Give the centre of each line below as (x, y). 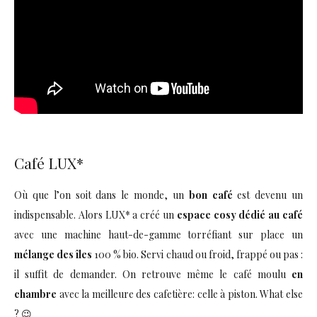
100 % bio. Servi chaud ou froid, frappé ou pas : (198, 255)
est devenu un (268, 195)
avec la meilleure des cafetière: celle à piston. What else (180, 294)
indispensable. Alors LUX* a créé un (96, 215)
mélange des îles (53, 255)
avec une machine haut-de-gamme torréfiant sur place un (158, 235)
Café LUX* (49, 163)
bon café (211, 195)
